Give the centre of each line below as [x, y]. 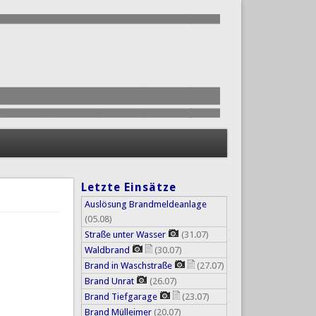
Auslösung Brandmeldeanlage [145, 204]
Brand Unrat [109, 281]
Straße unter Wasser [125, 234]
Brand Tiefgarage [121, 296]
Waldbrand [107, 250]
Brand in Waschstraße [128, 265]
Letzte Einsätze [128, 187]
